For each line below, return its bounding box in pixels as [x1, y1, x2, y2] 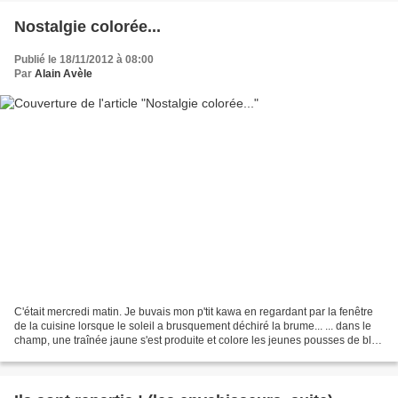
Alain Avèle [35, 68, 92, 81]
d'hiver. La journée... [14, 347, 111, 361]
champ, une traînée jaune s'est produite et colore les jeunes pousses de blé [14, 333, 378, 346]
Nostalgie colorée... [14, 18, 161, 36]
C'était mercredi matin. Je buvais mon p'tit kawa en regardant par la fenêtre [14, 305, 373, 318]
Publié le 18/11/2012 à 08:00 [14, 53, 154, 67]
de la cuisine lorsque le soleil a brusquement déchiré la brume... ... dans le [14, 319, 371, 332]
